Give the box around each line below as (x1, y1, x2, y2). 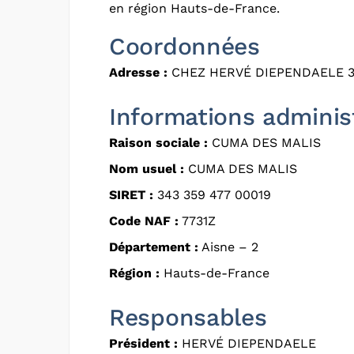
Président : (109, 335, 178, 351)
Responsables (109, 303, 267, 331)
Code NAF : (109, 213, 179, 228)
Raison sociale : (109, 134, 208, 150)
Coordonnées (109, 32, 260, 60)
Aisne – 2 (198, 239, 258, 254)
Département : (109, 239, 198, 254)
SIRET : (109, 186, 153, 202)
